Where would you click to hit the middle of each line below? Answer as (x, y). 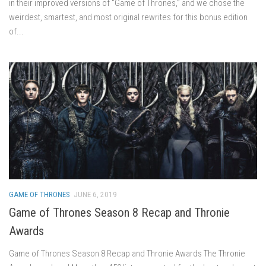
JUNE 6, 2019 (95, 194)
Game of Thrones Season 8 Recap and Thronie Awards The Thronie (127, 253)
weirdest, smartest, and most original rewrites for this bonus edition (128, 17)
